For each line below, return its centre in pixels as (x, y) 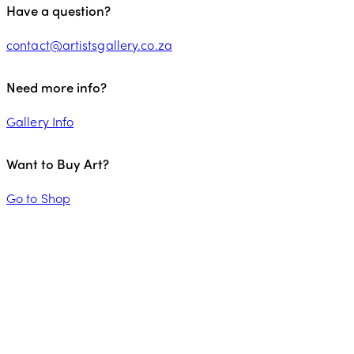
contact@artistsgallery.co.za (89, 44)
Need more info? (56, 87)
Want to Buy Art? (58, 164)
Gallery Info (40, 121)
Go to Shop (38, 198)
